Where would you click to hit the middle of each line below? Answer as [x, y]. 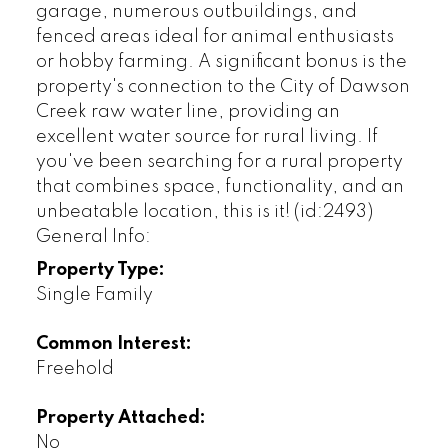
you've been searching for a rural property [219, 162]
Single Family [94, 295]
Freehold [74, 369]
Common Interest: [113, 344]
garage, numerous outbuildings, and [196, 12]
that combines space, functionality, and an [219, 187]
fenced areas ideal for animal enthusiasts [214, 37]
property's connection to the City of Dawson [222, 87]
